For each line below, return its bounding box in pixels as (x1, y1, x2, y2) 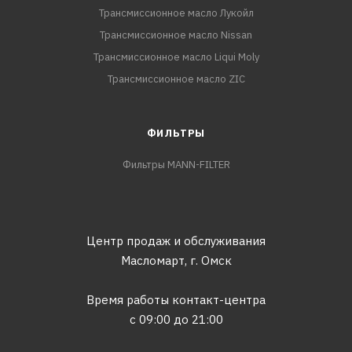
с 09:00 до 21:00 (129, 312, 223, 327)
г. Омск (189, 253, 232, 268)
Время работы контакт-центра (86, 292, 266, 307)
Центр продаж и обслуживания (86, 233, 266, 248)
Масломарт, (120, 253, 187, 268)
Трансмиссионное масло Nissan (100, 28, 252, 42)
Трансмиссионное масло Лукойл (98, 6, 254, 20)
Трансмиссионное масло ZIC (107, 72, 245, 86)
